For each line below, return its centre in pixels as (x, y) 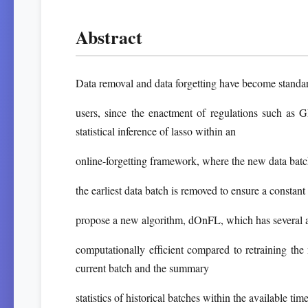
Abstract (109, 37)
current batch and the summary (142, 268)
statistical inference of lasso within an (156, 131)
